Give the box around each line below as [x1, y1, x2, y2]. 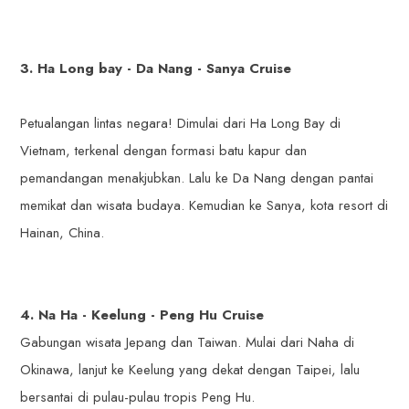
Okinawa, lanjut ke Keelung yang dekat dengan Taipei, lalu [20, 360, 361, 381]
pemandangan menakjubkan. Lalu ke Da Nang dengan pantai [20, 168, 374, 189]
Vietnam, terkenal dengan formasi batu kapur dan [20, 141, 308, 162]
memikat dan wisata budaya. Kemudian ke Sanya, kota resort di [20, 195, 389, 216]
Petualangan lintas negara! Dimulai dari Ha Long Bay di [20, 113, 341, 134]
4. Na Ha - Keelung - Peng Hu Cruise [20, 305, 265, 326]
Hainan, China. [20, 223, 105, 244]
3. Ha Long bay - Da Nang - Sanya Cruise [20, 58, 292, 79]
